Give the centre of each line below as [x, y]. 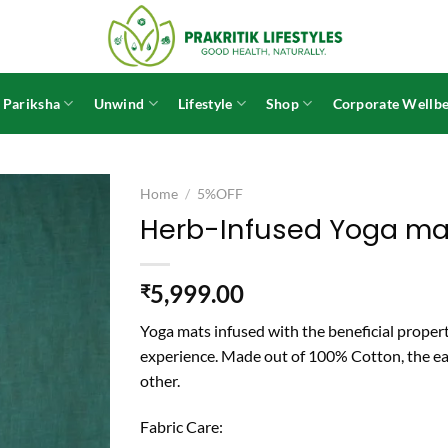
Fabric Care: [182, 426]
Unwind [119, 103]
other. [160, 380]
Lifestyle [205, 103]
